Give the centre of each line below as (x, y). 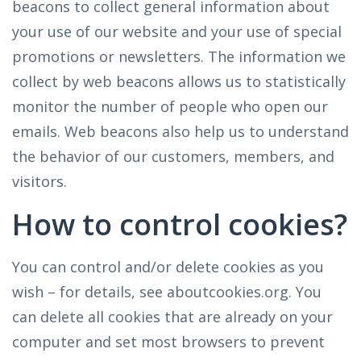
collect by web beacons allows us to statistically (179, 81)
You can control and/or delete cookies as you (168, 267)
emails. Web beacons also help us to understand (180, 131)
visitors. (39, 181)
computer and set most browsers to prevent (168, 342)
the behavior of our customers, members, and (173, 156)
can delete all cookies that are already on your (172, 317)
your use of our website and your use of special (177, 31)
